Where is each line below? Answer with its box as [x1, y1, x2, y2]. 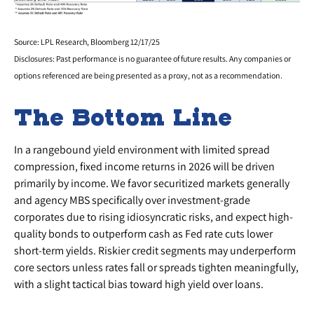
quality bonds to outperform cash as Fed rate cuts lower [14, 226, 273, 241]
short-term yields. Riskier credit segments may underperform [14, 243, 296, 258]
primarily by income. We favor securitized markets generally [14, 175, 289, 191]
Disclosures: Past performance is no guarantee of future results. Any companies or [14, 53, 291, 64]
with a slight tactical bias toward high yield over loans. [14, 276, 264, 292]
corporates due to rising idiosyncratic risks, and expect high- [14, 209, 293, 224]
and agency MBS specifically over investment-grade [14, 192, 250, 207]
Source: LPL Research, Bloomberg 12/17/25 [14, 36, 160, 47]
